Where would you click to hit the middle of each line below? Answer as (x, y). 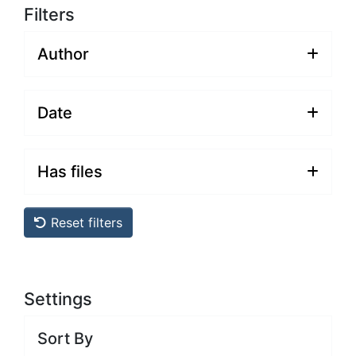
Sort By (65, 338)
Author (63, 54)
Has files (70, 171)
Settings (58, 298)
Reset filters (85, 222)
